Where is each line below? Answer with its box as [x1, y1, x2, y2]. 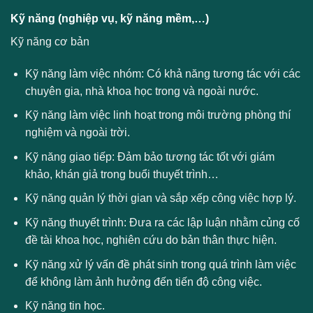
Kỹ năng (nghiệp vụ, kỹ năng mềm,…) [10, 12, 209, 24]
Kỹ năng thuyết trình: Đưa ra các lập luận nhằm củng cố [24, 217, 300, 229]
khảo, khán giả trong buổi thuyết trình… [24, 168, 219, 180]
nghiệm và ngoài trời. [24, 126, 130, 139]
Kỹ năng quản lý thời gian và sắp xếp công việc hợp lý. [24, 192, 296, 205]
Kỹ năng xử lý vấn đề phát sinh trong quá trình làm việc [24, 258, 296, 270]
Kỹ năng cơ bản [10, 35, 89, 48]
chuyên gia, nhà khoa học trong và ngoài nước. [24, 85, 259, 97]
